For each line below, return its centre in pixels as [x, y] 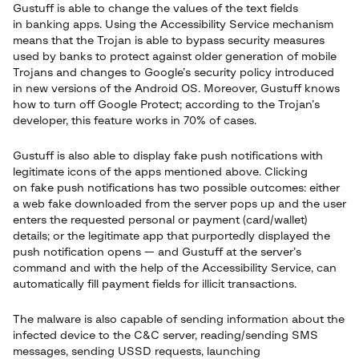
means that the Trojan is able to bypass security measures [169, 41]
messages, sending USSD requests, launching [137, 352]
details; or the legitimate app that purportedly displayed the [171, 236]
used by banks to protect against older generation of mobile [175, 57]
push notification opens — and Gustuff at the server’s [157, 252]
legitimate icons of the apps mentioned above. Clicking [160, 172]
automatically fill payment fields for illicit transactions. [155, 284]
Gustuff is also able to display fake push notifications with [168, 156]
